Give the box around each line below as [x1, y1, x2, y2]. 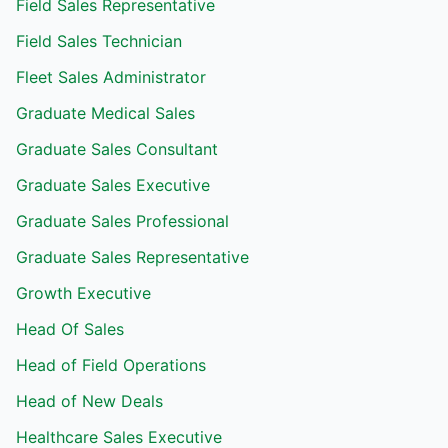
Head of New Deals [16, 391, 163, 411]
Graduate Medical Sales [16, 103, 195, 123]
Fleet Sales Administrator [16, 67, 206, 87]
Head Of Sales [16, 319, 124, 339]
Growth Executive [16, 283, 151, 303]
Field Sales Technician [16, 31, 182, 51]
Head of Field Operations [16, 355, 206, 375]
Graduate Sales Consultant [16, 139, 218, 159]
